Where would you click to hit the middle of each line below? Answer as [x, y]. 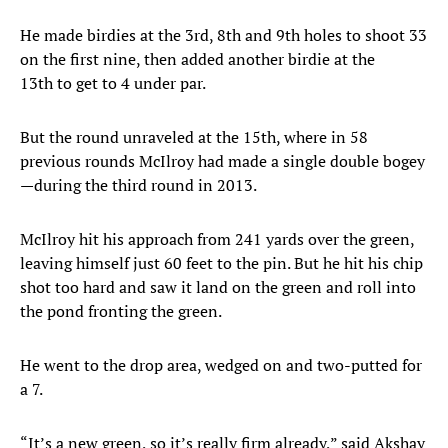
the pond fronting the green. [121, 311]
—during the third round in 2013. [138, 185]
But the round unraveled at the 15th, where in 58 [194, 137]
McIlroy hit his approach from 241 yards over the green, [217, 239]
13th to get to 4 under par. [113, 83]
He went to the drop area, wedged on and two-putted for [221, 365]
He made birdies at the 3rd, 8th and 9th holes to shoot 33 [223, 35]
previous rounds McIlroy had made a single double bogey [222, 161]
